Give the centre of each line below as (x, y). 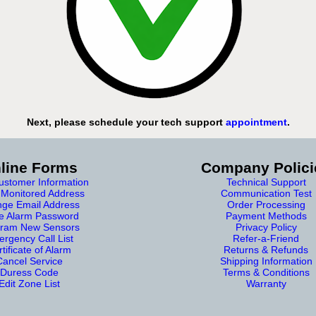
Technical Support (266, 182)
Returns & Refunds (266, 250)
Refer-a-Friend (266, 238)
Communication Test (266, 193)
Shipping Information (266, 261)
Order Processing (266, 205)
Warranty (266, 284)
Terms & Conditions (266, 272)
